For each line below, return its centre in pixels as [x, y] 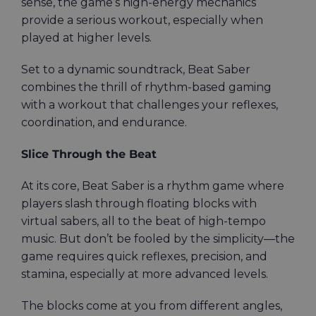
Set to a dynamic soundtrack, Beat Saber [136, 70]
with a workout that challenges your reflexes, [150, 105]
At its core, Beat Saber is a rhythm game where [153, 186]
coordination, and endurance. [104, 123]
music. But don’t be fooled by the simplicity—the [158, 239]
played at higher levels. [88, 38]
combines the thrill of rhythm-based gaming [146, 87]
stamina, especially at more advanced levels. [146, 274]
